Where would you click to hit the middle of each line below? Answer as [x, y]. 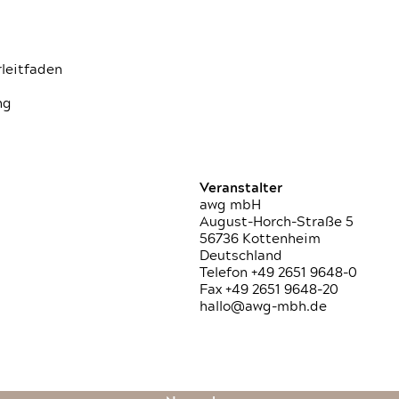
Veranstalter [241, 188]
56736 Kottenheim [260, 239]
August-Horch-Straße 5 [277, 222]
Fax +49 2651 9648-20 [269, 290]
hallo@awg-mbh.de [263, 307]
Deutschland [241, 256]
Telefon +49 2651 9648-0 [278, 273]
